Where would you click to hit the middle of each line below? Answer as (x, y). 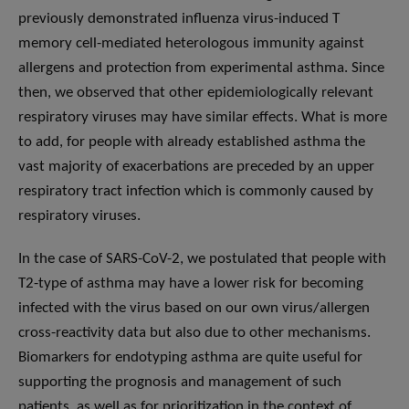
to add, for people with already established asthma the (192, 142)
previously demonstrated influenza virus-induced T (179, 19)
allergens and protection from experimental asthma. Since (201, 68)
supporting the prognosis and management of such (180, 383)
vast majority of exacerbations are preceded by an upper (196, 167)
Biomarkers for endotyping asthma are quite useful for (190, 358)
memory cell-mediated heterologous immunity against (191, 44)
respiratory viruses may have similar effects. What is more (203, 118)
